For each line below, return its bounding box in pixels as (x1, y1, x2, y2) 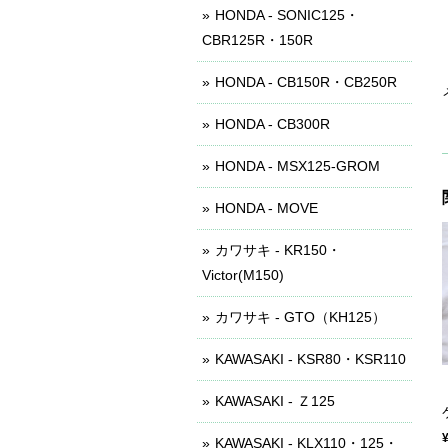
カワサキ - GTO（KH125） (215, 309, 386, 325)
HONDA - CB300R (215, 116, 330, 132)
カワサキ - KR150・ (215, 242, 341, 258)
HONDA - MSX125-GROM (215, 158, 380, 174)
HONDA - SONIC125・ (215, 7, 359, 23)
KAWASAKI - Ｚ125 (215, 393, 335, 409)
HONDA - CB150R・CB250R (215, 74, 397, 90)
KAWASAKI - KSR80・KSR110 (215, 351, 406, 367)
